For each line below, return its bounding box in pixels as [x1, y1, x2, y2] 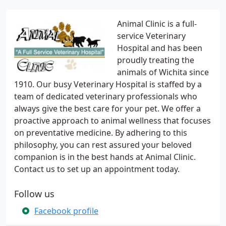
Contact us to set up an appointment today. [14, 163, 180, 175]
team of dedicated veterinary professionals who [14, 91, 197, 102]
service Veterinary [117, 30, 186, 41]
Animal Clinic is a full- [117, 18, 197, 29]
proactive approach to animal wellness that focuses [14, 115, 211, 126]
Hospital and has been [117, 42, 202, 53]
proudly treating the [117, 54, 194, 66]
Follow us [14, 188, 54, 200]
